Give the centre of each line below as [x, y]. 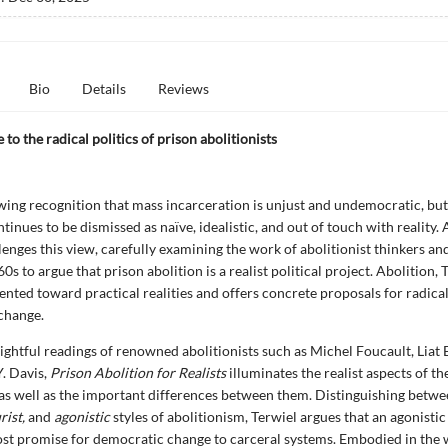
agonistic [81, 416]
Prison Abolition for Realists [137, 372]
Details [103, 88]
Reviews [183, 88]
